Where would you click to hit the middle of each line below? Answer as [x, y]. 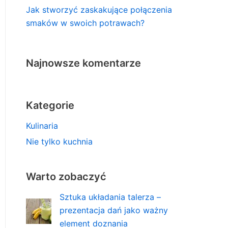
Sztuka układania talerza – [110, 197]
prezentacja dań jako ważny [114, 210]
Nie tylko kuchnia [59, 142]
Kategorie [50, 106]
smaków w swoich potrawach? [85, 23]
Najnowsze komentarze [83, 63]
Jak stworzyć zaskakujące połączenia [99, 10]
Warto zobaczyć [66, 177]
